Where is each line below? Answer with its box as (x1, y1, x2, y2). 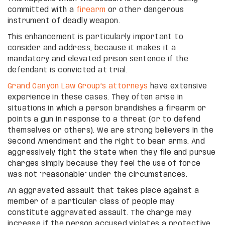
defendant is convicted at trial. (8, 66, 128, 74)
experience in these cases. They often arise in (8, 93, 183, 101)
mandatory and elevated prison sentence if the (8, 55, 188, 63)
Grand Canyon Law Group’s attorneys (8, 82, 148, 90)
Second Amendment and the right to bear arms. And (8, 138, 205, 145)
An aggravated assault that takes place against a (8, 187, 199, 194)
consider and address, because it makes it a (8, 44, 176, 52)
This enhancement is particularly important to (8, 33, 183, 41)
